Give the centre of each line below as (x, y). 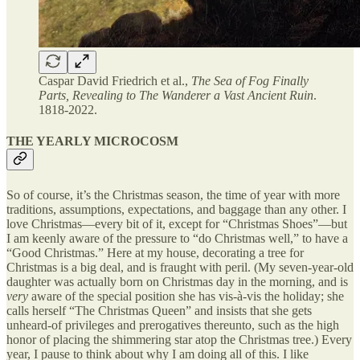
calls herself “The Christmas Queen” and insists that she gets (159, 310)
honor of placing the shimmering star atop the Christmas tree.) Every (179, 339)
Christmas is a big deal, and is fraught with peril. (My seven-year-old (180, 267)
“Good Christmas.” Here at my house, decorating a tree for (155, 252)
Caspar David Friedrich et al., (115, 81)
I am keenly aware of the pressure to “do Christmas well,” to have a (177, 238)
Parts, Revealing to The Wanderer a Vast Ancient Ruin (176, 96)
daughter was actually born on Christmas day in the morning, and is (177, 281)
